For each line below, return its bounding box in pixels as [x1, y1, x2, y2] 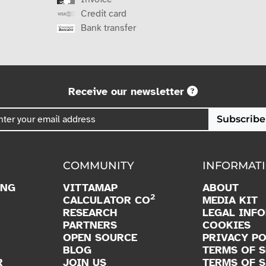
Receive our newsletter [68, 85, 184, 99]
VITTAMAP [63, 181, 118, 195]
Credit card [80, 8, 126, 20]
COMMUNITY [63, 159, 134, 173]
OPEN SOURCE [63, 231, 137, 245]
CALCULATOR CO [63, 194, 150, 207]
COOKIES [202, 218, 251, 232]
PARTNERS [63, 218, 117, 232]
